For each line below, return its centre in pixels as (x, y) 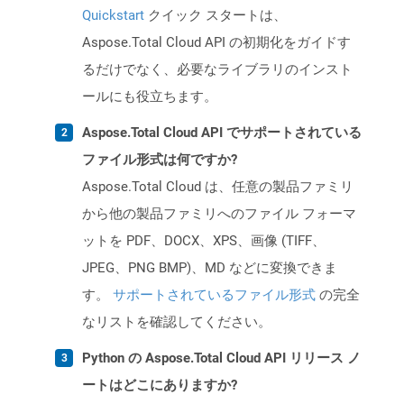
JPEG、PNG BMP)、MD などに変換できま (210, 268)
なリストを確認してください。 (177, 322)
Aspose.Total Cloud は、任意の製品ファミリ (218, 187)
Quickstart (113, 16)
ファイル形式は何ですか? (160, 160)
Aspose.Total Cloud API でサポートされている (222, 133)
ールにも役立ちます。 (150, 97)
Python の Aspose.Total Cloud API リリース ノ (221, 358)
